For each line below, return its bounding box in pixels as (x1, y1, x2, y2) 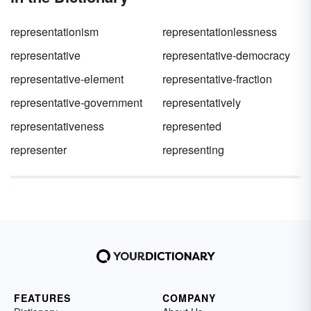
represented (162, 118, 221, 134)
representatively (162, 94, 241, 110)
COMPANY (162, 291, 216, 305)
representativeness (10, 118, 104, 134)
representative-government (10, 94, 142, 110)
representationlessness (162, 24, 277, 40)
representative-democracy (162, 47, 290, 63)
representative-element (10, 71, 124, 87)
